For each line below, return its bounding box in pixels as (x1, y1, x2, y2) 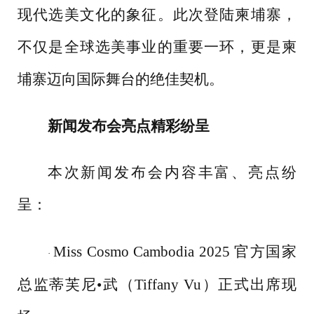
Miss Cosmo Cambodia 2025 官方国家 (53, 243, 297, 261)
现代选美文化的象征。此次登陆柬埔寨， (18, 6, 296, 23)
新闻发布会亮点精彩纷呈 (47, 117, 210, 135)
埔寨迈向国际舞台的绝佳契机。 (18, 70, 224, 88)
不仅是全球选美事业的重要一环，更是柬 (18, 38, 296, 55)
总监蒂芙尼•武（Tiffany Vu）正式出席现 (18, 276, 296, 294)
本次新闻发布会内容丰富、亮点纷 (47, 164, 296, 182)
